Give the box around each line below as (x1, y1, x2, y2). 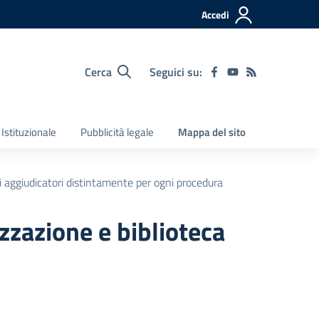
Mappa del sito (178, 124, 246, 140)
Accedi (202, 7, 229, 22)
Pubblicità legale (80, 124, 154, 140)
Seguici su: (150, 63, 202, 80)
